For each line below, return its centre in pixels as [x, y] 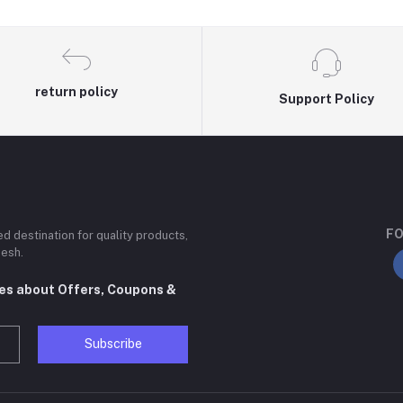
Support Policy [326, 99]
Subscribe [113, 344]
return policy [77, 91]
